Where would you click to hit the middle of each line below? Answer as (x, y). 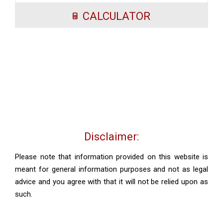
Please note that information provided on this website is (111, 157)
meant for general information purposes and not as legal (111, 169)
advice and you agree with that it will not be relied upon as (111, 181)
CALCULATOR (116, 16)
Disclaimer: (111, 137)
